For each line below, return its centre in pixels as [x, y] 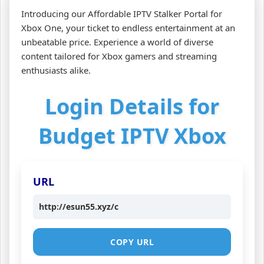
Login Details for [132, 106]
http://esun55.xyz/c [79, 206]
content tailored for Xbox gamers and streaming [119, 56]
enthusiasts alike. [56, 70]
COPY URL [132, 242]
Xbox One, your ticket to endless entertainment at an [128, 27]
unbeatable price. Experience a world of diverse [117, 42]
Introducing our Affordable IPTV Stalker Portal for [122, 13]
